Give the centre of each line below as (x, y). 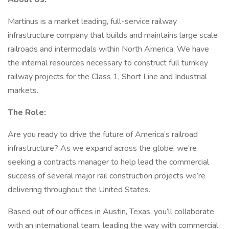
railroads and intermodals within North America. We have (108, 49)
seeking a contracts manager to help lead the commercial (108, 162)
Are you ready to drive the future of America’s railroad (103, 134)
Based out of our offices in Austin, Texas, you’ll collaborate (111, 212)
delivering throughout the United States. (79, 190)
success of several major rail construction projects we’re (107, 176)
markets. (23, 90)
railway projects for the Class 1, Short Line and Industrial (107, 77)
